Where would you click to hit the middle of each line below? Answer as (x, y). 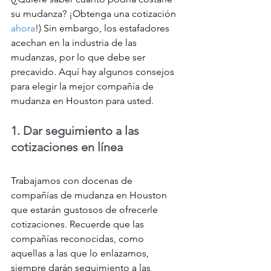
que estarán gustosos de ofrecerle (86, 210)
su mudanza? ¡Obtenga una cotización (95, 14)
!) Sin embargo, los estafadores (103, 28)
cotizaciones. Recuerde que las (79, 224)
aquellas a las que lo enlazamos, (81, 253)
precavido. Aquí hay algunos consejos (94, 72)
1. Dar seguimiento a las (77, 131)
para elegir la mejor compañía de (83, 87)
